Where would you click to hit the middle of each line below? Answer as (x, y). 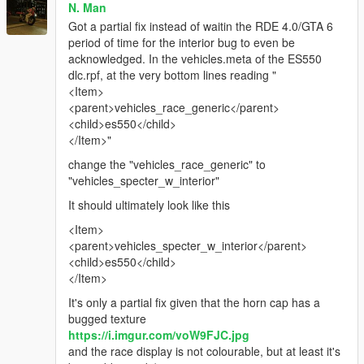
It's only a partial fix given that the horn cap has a (194, 303)
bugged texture (107, 319)
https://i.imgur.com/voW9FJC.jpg (159, 335)
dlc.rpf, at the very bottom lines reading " (172, 75)
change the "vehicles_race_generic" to (167, 165)
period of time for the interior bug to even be (182, 43)
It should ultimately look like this (149, 205)
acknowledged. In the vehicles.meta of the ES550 (195, 59)
